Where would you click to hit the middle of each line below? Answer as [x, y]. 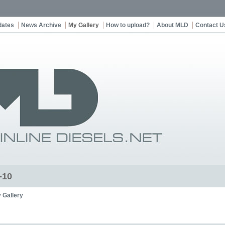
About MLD [173, 25]
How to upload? [128, 25]
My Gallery [84, 25]
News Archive [41, 25]
